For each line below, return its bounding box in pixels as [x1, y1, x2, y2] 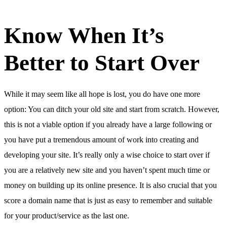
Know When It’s [4, 22, 164, 48]
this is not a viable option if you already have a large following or [4, 120, 212, 129]
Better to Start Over [4, 50, 200, 75]
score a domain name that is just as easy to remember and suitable [4, 196, 212, 205]
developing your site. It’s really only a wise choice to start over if [4, 150, 210, 159]
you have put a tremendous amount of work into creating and [4, 135, 199, 144]
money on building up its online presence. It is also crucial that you [4, 180, 217, 190]
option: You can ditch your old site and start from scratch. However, [4, 104, 219, 113]
